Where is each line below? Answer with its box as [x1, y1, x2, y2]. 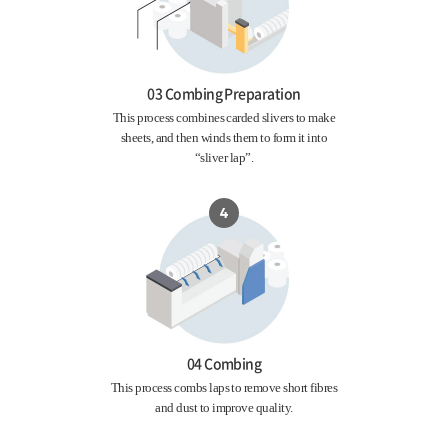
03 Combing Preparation [147, 83, 301, 103]
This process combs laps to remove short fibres [110, 380, 338, 395]
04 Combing [186, 353, 262, 373]
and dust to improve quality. [155, 400, 293, 415]
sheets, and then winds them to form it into [120, 130, 328, 145]
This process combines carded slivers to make [112, 110, 336, 125]
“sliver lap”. [194, 150, 254, 165]
